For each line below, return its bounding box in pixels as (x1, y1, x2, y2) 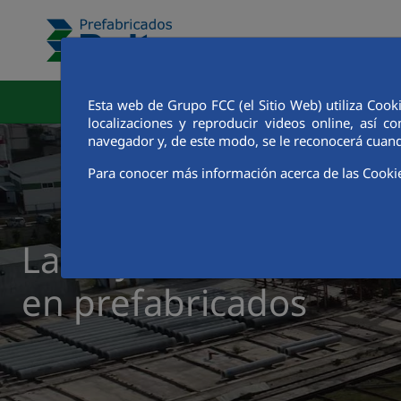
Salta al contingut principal (6, 8, 188, 26)
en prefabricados (21, 277, 307, 327)
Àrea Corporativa (245, 93, 347, 111)
